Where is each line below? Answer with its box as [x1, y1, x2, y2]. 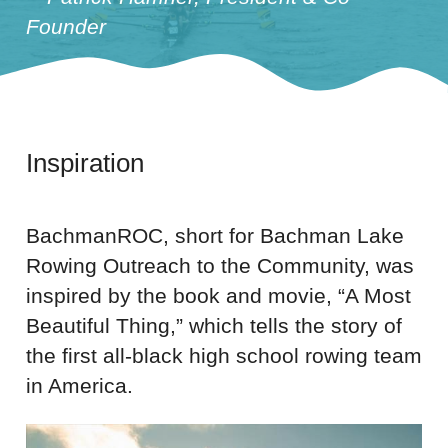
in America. [25, 373, 133, 397]
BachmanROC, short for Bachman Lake [25, 223, 404, 247]
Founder [25, 15, 106, 39]
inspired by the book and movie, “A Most [25, 283, 411, 307]
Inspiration [25, 149, 144, 178]
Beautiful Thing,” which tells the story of [25, 313, 402, 337]
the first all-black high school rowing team [25, 343, 422, 367]
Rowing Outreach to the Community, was [25, 253, 414, 277]
